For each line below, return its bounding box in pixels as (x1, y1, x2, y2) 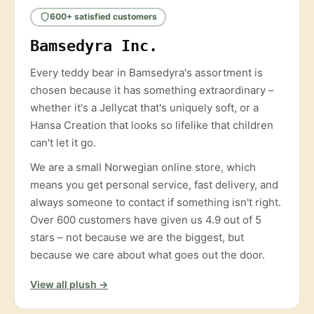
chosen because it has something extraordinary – (30, 83, 274, 97)
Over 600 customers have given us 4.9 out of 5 (30, 212, 261, 226)
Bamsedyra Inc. (30, 36, 158, 55)
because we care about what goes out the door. (30, 247, 265, 261)
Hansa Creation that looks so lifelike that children (30, 118, 273, 132)
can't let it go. (30, 135, 96, 149)
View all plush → (30, 278, 108, 290)
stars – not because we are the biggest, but (30, 230, 244, 244)
